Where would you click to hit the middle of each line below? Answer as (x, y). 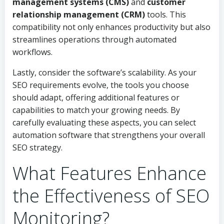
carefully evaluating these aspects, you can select (104, 122)
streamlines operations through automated (94, 39)
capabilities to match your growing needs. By (96, 110)
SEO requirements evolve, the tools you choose (101, 85)
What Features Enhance (109, 173)
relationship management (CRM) (79, 14)
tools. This (165, 14)
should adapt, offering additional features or (96, 97)
